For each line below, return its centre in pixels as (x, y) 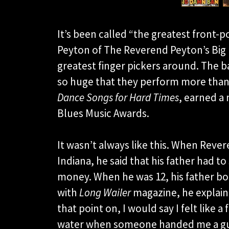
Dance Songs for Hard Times (118, 97)
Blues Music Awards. (103, 113)
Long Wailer (105, 192)
